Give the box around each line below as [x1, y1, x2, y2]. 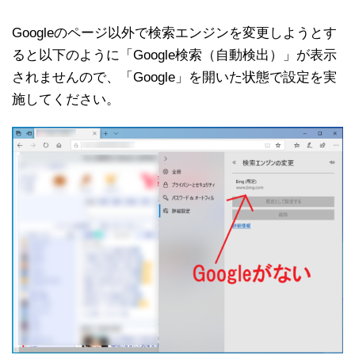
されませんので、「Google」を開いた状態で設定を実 [12, 70, 337, 86]
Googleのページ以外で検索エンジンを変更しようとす [12, 25, 337, 41]
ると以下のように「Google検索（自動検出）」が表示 [12, 48, 337, 63]
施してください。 [12, 92, 120, 108]
